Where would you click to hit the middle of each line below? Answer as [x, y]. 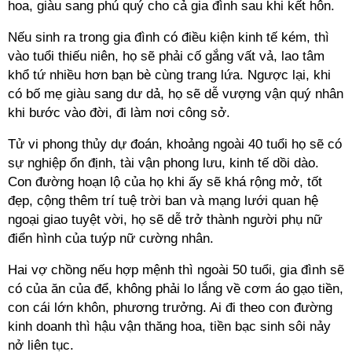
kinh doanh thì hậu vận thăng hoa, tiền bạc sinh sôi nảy [169, 326]
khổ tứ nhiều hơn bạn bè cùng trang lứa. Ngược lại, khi [169, 75]
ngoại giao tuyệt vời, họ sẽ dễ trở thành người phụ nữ [165, 220]
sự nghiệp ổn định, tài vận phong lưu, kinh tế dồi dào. [163, 163]
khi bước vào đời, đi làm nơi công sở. [119, 113]
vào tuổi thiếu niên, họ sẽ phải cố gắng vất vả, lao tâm [166, 56]
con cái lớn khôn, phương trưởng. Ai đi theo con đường [170, 308]
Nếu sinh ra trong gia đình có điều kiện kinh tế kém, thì [169, 37]
